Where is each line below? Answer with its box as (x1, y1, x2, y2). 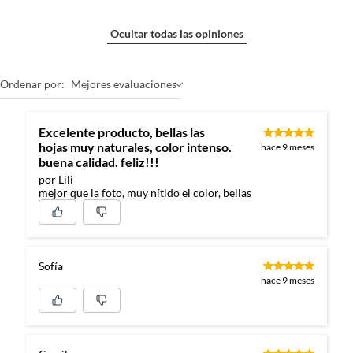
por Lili (39, 173, 73, 186)
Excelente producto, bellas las (39, 124, 205, 139)
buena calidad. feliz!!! (39, 154, 159, 169)
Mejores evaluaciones (71, 77, 176, 91)
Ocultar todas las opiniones (110, 27, 243, 40)
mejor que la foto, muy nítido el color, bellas (39, 186, 251, 199)
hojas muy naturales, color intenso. (39, 139, 70, 154)
